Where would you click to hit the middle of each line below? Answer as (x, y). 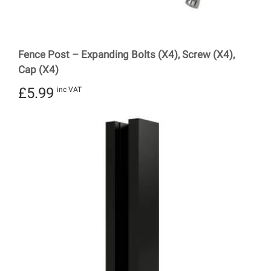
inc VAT (69, 90)
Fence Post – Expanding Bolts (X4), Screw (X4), (126, 54)
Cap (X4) (38, 69)
